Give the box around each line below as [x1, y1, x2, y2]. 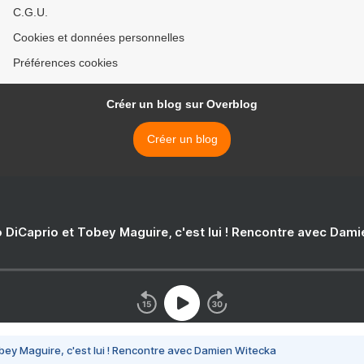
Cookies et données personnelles [13, 30, 184, 44]
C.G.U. [13, 5, 48, 19]
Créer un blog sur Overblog [106, 97, 258, 110]
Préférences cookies [13, 55, 118, 69]
